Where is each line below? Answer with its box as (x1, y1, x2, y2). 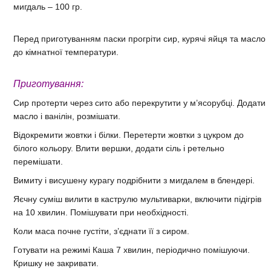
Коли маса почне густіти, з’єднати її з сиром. (13, 226, 189, 236)
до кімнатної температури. (13, 47, 119, 57)
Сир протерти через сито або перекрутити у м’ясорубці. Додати (13, 97, 266, 108)
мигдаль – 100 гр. (13, 1, 82, 11)
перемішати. (13, 156, 63, 166)
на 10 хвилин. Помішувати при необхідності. (13, 207, 189, 217)
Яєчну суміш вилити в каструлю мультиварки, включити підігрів (13, 194, 261, 204)
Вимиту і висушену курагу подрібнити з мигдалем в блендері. (13, 175, 255, 185)
